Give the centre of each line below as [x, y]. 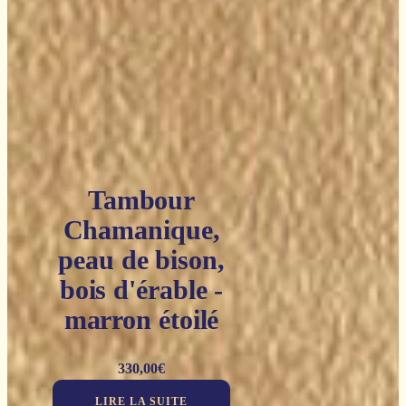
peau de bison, [141, 260]
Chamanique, [141, 230]
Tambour [141, 200]
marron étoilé [141, 320]
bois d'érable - [141, 290]
